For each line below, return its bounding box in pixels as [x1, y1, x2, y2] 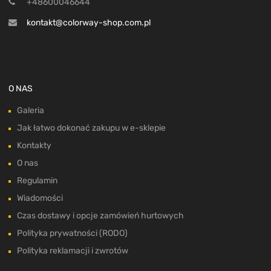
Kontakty [17, 140, 51, 151]
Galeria [17, 105, 44, 116]
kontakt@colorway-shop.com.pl [27, 18, 151, 28]
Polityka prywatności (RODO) [17, 228, 128, 239]
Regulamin [17, 175, 57, 186]
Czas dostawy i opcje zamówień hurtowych [17, 211, 184, 221]
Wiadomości [17, 193, 63, 204]
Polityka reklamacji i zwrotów [17, 246, 128, 256]
